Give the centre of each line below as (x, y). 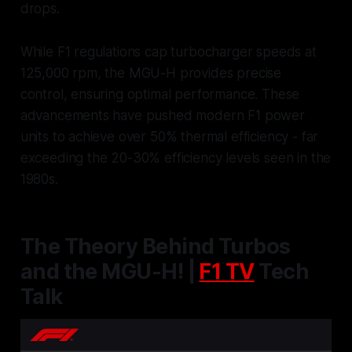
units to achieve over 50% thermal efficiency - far (169, 137)
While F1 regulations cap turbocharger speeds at (168, 52)
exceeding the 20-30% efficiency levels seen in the (176, 158)
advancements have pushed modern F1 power (162, 116)
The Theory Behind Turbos (155, 247)
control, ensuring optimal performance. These (160, 95)
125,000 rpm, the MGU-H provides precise (151, 73)
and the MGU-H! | (110, 272)
